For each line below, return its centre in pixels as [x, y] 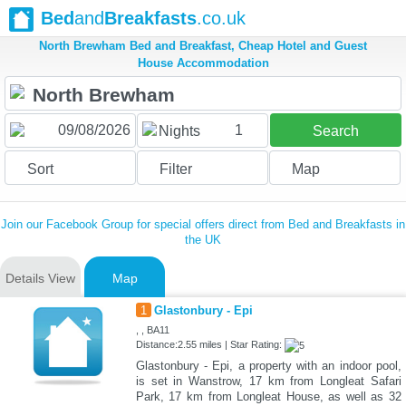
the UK [203, 240]
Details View [40, 279]
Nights [179, 131]
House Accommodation [203, 63]
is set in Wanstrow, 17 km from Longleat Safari [268, 382]
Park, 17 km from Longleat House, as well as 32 [268, 397]
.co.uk [221, 18]
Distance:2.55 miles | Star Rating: [210, 345]
